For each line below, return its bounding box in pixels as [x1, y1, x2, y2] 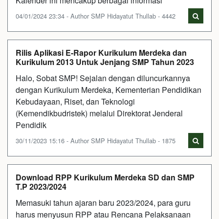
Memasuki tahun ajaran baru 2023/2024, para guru [16, 197, 191, 208]
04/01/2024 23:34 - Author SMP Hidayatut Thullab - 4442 [16, 11, 175, 21]
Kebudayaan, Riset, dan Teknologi [16, 96, 135, 107]
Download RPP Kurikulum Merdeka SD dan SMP [16, 172, 195, 183]
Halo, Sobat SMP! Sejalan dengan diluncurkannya [16, 72, 190, 84]
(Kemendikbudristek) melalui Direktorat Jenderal [16, 108, 183, 119]
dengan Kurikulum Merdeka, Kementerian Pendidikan [16, 84, 201, 95]
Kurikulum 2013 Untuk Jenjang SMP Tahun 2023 [16, 56, 194, 67]
